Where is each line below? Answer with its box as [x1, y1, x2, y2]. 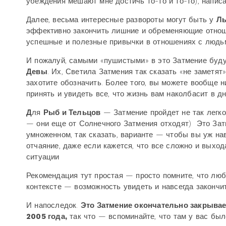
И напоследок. [26, 201, 81, 210]
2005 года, [26, 212, 67, 221]
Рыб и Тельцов [43, 108, 101, 117]
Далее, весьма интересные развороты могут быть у [26, 15, 216, 24]
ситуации [26, 152, 62, 161]
